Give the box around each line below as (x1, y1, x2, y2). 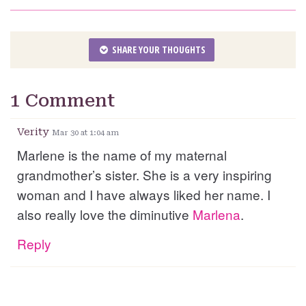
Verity (17, 126, 52, 139)
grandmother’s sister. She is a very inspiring (17, 165, 272, 184)
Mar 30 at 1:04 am (52, 128, 119, 138)
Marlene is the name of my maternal (17, 145, 227, 165)
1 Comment (10, 90, 115, 111)
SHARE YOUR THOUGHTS (109, 43, 206, 57)
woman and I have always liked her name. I (17, 185, 270, 204)
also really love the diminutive (17, 205, 193, 224)
